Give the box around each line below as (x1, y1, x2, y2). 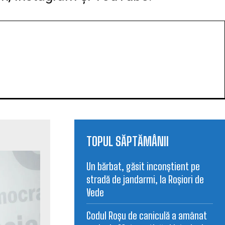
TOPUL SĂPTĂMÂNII (86, 134, 169, 149)
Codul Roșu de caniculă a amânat (86, 209, 207, 222)
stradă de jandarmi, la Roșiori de (86, 173, 204, 186)
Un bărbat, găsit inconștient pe (86, 160, 200, 173)
